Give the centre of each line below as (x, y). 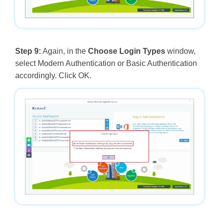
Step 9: (28, 51)
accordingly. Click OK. (53, 75)
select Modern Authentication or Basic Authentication (106, 63)
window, (180, 51)
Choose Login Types (126, 51)
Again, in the (64, 51)
